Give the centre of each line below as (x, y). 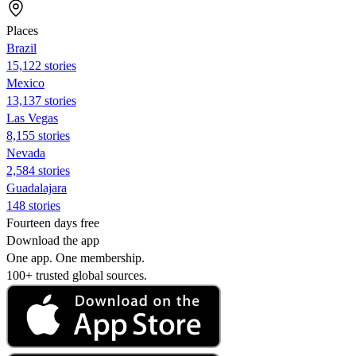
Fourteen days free (53, 222)
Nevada (26, 153)
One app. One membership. (75, 257)
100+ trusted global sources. (77, 275)
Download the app (53, 240)
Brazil (21, 48)
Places (22, 30)
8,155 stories (38, 135)
